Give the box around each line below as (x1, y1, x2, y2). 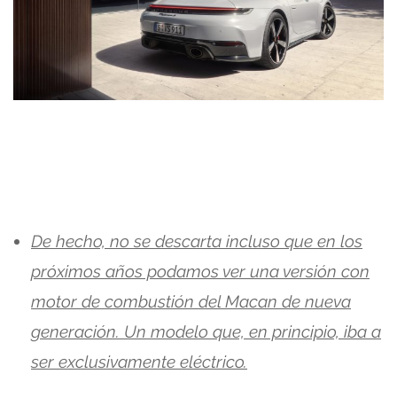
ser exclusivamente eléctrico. (31, 352, 247, 372)
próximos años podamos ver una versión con (31, 261, 370, 282)
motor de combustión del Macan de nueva (31, 292, 351, 312)
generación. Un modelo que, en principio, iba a (31, 322, 381, 342)
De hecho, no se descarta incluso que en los (31, 231, 362, 252)
